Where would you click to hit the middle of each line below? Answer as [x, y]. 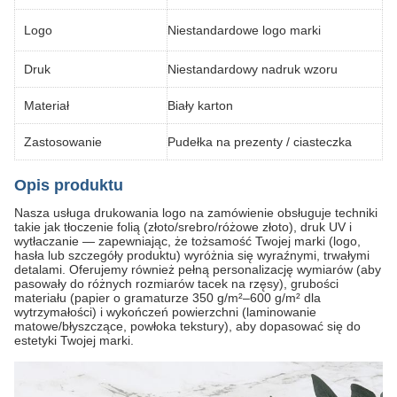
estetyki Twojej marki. [74, 340]
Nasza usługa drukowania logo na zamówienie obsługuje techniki [196, 213]
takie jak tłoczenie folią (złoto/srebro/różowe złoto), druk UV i [183, 227]
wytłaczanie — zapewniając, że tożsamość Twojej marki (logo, [187, 241]
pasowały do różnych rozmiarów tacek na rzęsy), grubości [176, 284]
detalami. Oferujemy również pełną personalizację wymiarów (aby [198, 269]
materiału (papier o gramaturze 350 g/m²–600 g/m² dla [167, 298]
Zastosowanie [63, 142]
